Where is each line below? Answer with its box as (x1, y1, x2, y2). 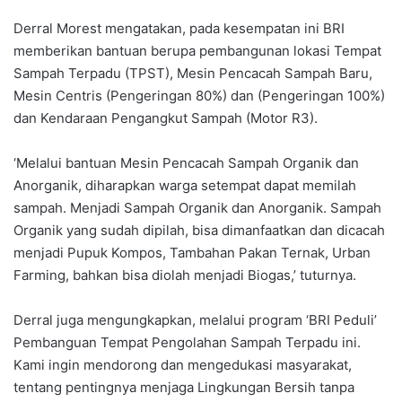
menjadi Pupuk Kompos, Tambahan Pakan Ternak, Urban (13, 244, 371, 262)
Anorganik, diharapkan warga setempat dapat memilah (13, 177, 356, 195)
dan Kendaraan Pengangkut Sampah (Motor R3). (13, 109, 318, 127)
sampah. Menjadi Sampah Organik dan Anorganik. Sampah (13, 199, 381, 217)
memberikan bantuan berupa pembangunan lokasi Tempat (13, 42, 381, 60)
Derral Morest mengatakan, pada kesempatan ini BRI (13, 20, 345, 38)
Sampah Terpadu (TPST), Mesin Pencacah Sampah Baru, (13, 65, 372, 83)
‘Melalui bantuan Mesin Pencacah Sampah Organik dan (13, 154, 359, 172)
